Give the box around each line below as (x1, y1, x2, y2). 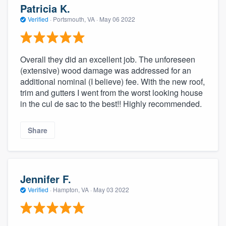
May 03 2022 (93, 185, 129, 194)
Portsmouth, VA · (51, 14, 99, 23)
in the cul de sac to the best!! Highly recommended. (20, 98, 202, 110)
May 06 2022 (99, 14, 135, 23)
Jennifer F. (20, 171, 71, 186)
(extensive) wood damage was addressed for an (20, 65, 191, 77)
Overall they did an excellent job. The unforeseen (20, 53, 195, 66)
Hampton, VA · (51, 185, 93, 194)
